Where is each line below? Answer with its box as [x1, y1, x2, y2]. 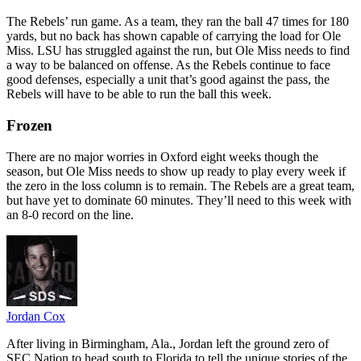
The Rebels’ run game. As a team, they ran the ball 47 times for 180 [6, 15, 349, 29]
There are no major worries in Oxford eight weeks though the [6, 149, 318, 164]
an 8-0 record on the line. [6, 207, 134, 222]
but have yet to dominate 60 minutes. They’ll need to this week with [6, 193, 351, 207]
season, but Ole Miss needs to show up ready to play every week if [6, 164, 346, 178]
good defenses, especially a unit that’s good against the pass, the [6, 73, 330, 87]
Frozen [6, 116, 52, 134]
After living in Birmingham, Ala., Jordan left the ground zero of [6, 336, 329, 351]
